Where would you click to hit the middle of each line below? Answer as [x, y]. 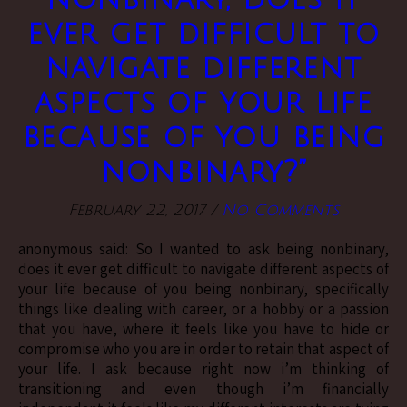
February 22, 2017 [137, 210]
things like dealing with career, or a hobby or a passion [203, 308]
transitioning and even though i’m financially [203, 388]
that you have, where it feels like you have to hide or [203, 328]
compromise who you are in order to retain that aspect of [203, 348]
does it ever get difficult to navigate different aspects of [203, 268]
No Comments [280, 210]
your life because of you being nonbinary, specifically [203, 288]
